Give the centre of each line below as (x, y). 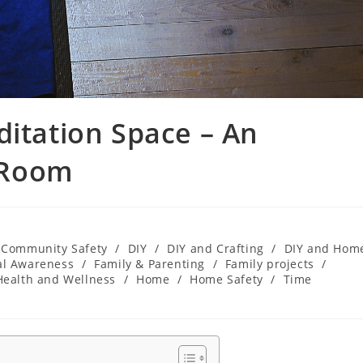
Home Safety (226, 279)
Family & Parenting (149, 263)
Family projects (269, 263)
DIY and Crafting (216, 248)
